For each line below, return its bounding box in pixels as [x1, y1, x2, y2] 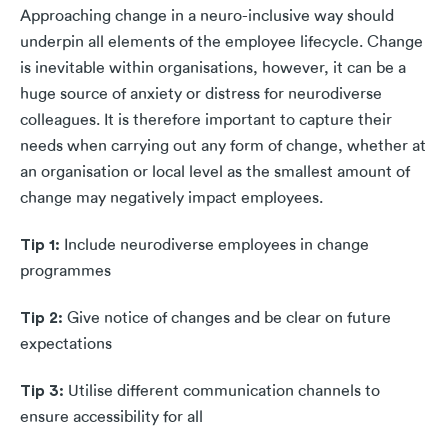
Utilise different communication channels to [68, 382, 380, 401]
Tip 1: [20, 234, 64, 255]
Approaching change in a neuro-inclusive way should [20, 7, 394, 26]
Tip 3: [20, 380, 68, 401]
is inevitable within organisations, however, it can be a [20, 59, 406, 78]
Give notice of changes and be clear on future [67, 309, 391, 328]
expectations [20, 335, 112, 354]
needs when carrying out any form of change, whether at [20, 137, 426, 156]
